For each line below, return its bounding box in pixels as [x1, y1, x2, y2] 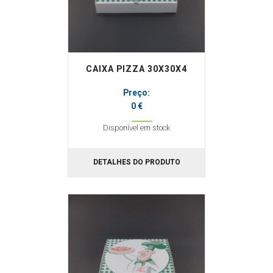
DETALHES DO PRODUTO [93, 157, 180, 168]
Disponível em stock [102, 122, 171, 133]
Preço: [123, 87, 150, 99]
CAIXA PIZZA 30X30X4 [86, 63, 187, 76]
